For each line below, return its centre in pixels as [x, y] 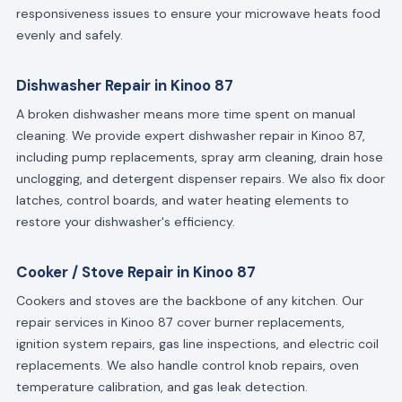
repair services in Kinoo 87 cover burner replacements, [180, 322]
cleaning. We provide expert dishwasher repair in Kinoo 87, [190, 135]
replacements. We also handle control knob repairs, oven [187, 365]
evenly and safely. [69, 35]
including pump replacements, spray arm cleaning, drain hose [199, 157]
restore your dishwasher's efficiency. [125, 221]
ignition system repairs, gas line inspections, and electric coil [197, 343]
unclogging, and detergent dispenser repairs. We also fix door [200, 178]
